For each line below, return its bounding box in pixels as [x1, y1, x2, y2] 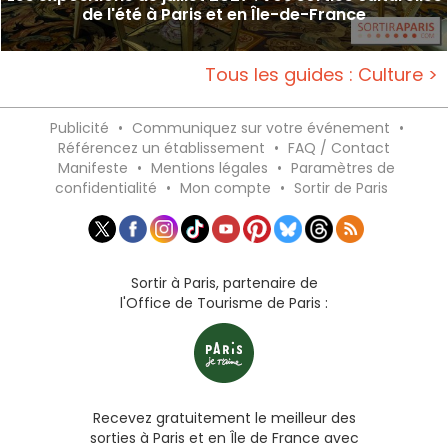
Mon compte [180, 177, 271, 198]
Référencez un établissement [58, 137, 265, 158]
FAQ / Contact [288, 137, 390, 158]
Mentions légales [151, 157, 268, 178]
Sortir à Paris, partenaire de [130, 273, 318, 294]
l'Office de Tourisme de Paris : [120, 293, 328, 314]
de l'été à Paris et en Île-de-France [82, 2, 366, 26]
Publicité [49, 117, 109, 138]
